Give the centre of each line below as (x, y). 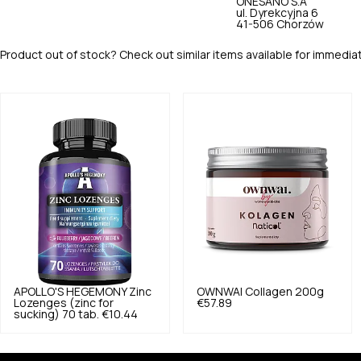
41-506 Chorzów (280, 24)
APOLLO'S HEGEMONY (70, 292)
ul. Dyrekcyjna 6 (277, 13)
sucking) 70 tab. (56, 315)
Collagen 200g (284, 292)
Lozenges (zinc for (64, 303)
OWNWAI (219, 292)
